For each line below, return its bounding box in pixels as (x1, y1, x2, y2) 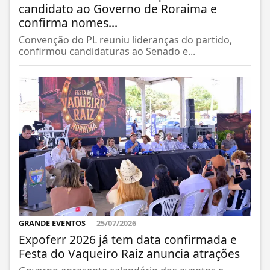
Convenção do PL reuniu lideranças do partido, (19, 33, 232, 46)
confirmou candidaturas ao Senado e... (19, 44, 195, 58)
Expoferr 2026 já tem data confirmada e (19, 231, 237, 248)
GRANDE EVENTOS (19, 218, 87, 229)
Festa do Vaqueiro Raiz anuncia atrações (19, 245, 240, 262)
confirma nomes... (19, 14, 118, 31)
